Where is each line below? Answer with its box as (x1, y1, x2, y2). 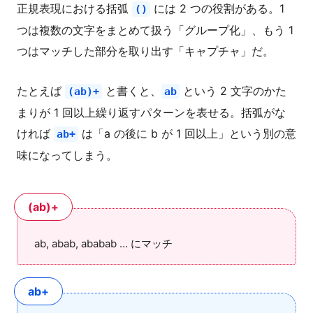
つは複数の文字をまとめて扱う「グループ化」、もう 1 (17, 23, 293, 37)
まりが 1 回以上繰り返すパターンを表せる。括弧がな (17, 105, 286, 119)
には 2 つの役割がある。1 (150, 1, 284, 15)
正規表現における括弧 (17, 1, 132, 15)
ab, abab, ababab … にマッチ (34, 237, 173, 250)
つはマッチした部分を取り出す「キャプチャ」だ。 (17, 44, 274, 58)
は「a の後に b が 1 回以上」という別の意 (78, 126, 296, 140)
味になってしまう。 (17, 148, 117, 162)
